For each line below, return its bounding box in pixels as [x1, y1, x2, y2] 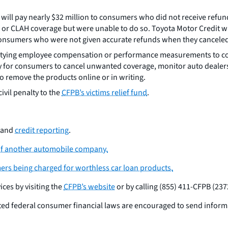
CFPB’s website [64, 181, 115, 193]
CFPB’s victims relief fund [62, 87, 147, 99]
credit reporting [15, 125, 69, 136]
